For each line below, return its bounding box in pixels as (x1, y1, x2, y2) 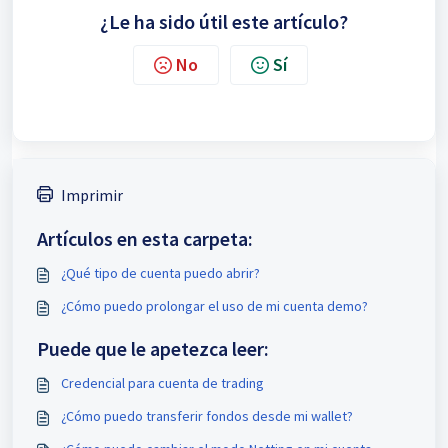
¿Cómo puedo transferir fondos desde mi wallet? (61, 406, 353, 425)
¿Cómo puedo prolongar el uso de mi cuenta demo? (61, 296, 368, 315)
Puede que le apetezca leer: (37, 335, 269, 361)
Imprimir (61, 184, 123, 205)
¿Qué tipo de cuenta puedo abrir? (61, 263, 260, 282)
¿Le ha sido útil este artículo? (100, 8, 348, 34)
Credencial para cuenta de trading (61, 373, 264, 392)
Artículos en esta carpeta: (37, 225, 253, 251)
